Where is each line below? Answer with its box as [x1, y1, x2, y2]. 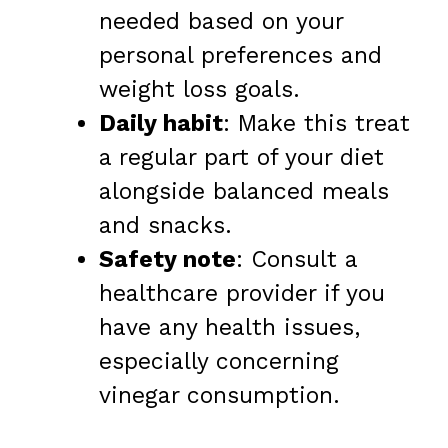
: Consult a [236, 245, 357, 273]
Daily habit [99, 109, 223, 137]
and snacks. [99, 211, 232, 239]
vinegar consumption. [99, 381, 340, 409]
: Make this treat [223, 109, 410, 137]
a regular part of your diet [99, 143, 384, 171]
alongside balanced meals [99, 177, 389, 205]
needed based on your [99, 7, 343, 35]
